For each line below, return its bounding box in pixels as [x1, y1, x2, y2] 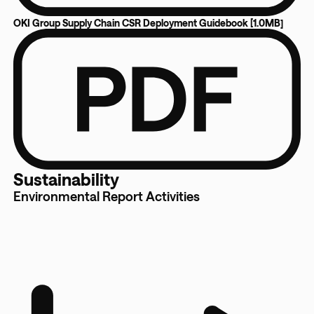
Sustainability [13, 169, 119, 190]
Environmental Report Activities [13, 189, 200, 205]
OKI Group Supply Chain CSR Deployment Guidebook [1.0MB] [13, 16, 283, 29]
